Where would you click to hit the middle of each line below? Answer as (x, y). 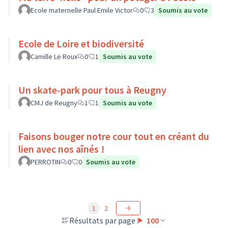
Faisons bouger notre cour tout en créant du (114, 136)
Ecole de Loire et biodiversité (81, 44)
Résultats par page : (104, 220)
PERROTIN (46, 162)
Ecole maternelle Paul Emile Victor (82, 10)
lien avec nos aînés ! (61, 149)
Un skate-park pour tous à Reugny (92, 90)
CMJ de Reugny (54, 103)
